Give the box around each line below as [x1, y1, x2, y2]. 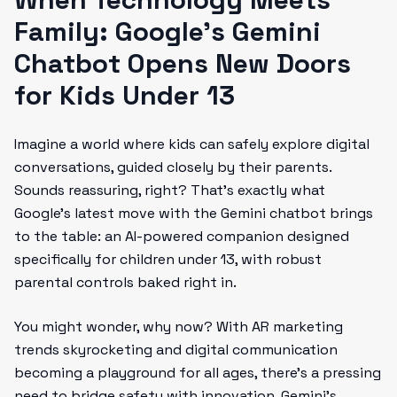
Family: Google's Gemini [14, 14, 321, 49]
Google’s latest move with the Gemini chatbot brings [14, 204, 373, 222]
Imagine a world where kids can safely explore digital [14, 135, 370, 153]
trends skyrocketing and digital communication [14, 340, 338, 359]
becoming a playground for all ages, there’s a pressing [14, 363, 381, 382]
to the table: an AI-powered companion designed [14, 227, 349, 245]
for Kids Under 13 [14, 78, 235, 113]
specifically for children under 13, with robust [14, 250, 322, 269]
